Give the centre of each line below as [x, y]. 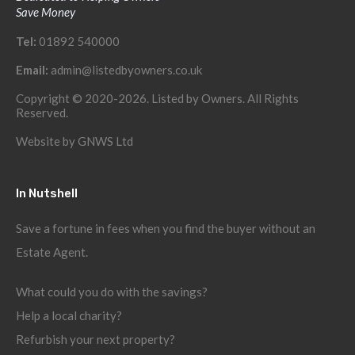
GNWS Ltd [105, 141]
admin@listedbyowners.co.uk [126, 70]
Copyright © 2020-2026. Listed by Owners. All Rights [157, 98]
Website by [47, 141]
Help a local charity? [69, 315]
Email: [33, 70]
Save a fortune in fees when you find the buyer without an [166, 228]
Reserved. [42, 113]
